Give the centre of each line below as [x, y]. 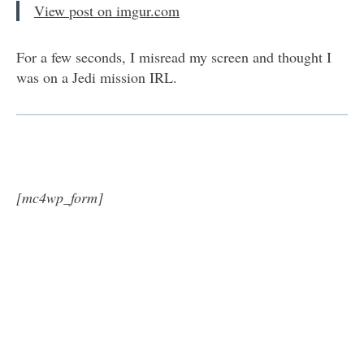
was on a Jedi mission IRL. [97, 77]
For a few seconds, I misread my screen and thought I [174, 56]
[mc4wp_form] [60, 197]
